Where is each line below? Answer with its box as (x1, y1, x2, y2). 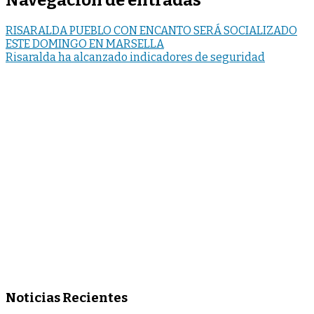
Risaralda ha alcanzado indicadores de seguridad (6, 50, 265, 64)
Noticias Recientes (6, 289, 128, 306)
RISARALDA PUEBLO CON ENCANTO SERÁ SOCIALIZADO (6, 24, 297, 38)
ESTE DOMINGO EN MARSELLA (6, 37, 164, 51)
